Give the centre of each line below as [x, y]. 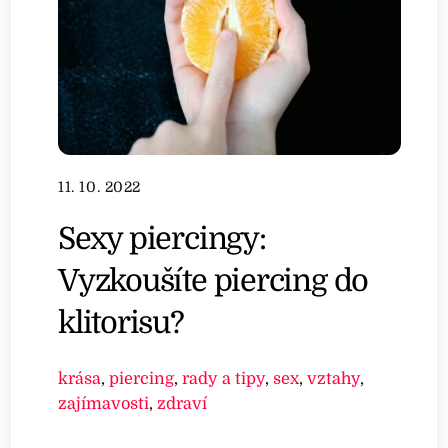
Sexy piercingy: [162, 239]
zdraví [182, 404]
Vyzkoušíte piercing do [213, 281]
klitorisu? [121, 323]
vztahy [334, 379]
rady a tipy [224, 379]
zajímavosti [104, 404]
